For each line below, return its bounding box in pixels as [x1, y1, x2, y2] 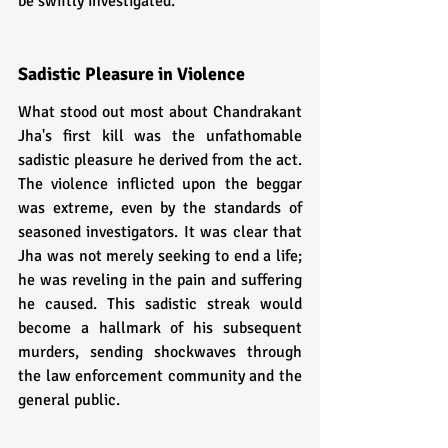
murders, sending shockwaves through [18, 341, 302, 362]
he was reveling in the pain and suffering [18, 269, 302, 290]
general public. [18, 389, 120, 410]
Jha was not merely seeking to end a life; [18, 245, 302, 266]
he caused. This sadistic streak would [18, 293, 302, 314]
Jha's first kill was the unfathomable [18, 125, 302, 146]
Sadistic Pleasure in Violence [18, 62, 245, 85]
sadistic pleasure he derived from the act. [18, 149, 302, 170]
